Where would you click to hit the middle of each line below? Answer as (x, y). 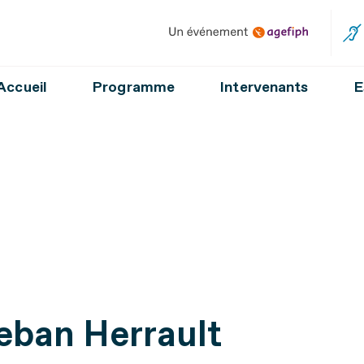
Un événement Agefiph (238, 32)
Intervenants (264, 87)
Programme (134, 87)
